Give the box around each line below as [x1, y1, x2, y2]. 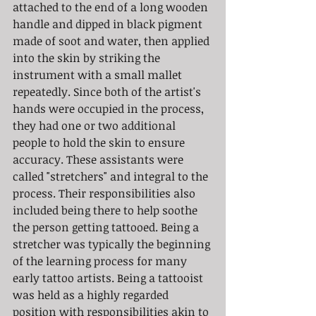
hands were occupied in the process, [13, 100, 207, 116]
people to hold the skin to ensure [13, 134, 188, 150]
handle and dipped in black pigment [13, 16, 205, 32]
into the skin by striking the [13, 49, 163, 66]
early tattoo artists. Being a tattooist [13, 269, 206, 286]
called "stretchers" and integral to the [13, 168, 211, 184]
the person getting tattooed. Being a [13, 219, 202, 235]
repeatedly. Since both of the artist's [13, 83, 204, 99]
